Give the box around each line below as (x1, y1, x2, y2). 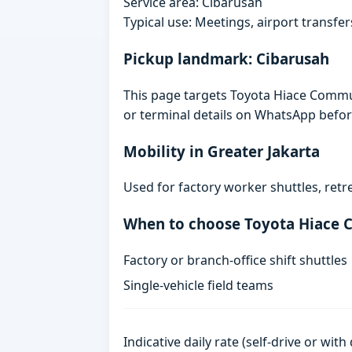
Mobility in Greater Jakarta (123, 141, 321, 161)
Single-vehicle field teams (123, 276, 274, 294)
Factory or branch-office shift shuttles (123, 251, 348, 269)
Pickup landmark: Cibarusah (123, 49, 330, 69)
